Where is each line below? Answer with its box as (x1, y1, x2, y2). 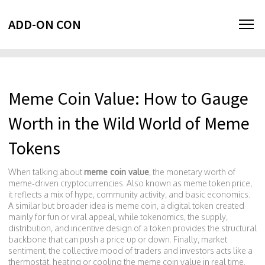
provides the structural (171, 223, 257, 233)
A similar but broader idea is (8, 201, 115, 211)
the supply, (188, 212, 228, 222)
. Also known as (123, 178, 183, 188)
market (201, 234, 227, 244)
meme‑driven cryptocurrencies (8, 178, 123, 188)
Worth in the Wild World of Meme (8, 112, 250, 134)
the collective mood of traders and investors (49, 245, 214, 256)
